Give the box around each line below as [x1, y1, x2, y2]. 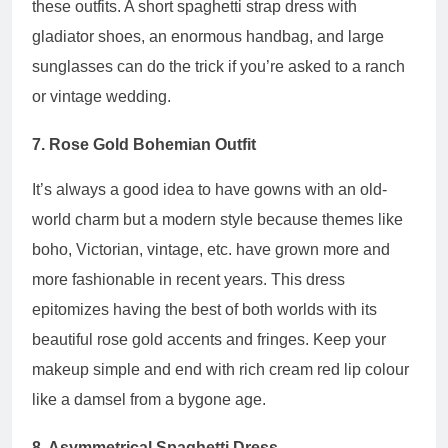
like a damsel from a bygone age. [32, 391, 266, 409]
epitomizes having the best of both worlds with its [32, 301, 377, 319]
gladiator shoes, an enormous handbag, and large [32, 28, 384, 46]
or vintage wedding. [32, 88, 171, 106]
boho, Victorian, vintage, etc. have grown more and [32, 241, 390, 259]
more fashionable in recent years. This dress [32, 271, 345, 289]
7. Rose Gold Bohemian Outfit [32, 136, 256, 154]
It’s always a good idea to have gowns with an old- [32, 181, 387, 199]
